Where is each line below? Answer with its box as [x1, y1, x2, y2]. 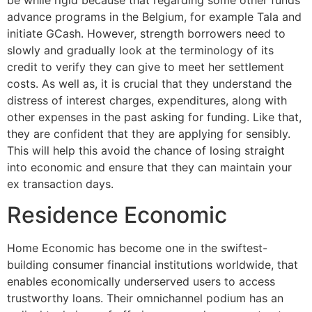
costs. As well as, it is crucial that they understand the [7, 76, 292, 91]
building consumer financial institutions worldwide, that [7, 258, 298, 272]
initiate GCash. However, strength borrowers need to [7, 26, 286, 40]
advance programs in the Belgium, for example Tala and [7, 9, 302, 24]
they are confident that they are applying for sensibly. [7, 126, 290, 141]
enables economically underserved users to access [7, 274, 275, 289]
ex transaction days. [7, 176, 114, 191]
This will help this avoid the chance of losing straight [7, 143, 285, 157]
